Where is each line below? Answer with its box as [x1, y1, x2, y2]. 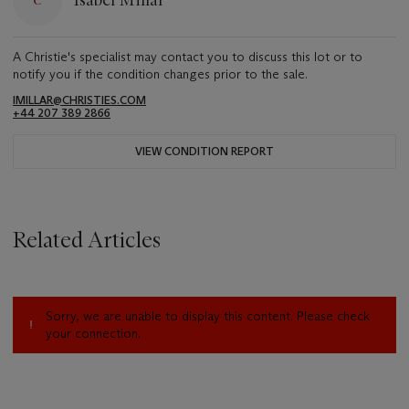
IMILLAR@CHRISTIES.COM [13, 92, 146, 107]
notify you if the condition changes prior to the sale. [13, 65, 308, 82]
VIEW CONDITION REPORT [135, 143, 274, 158]
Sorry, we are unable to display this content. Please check [46, 308, 370, 325]
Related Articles [13, 225, 161, 253]
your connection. [46, 325, 141, 342]
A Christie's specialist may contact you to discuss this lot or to [13, 47, 362, 65]
